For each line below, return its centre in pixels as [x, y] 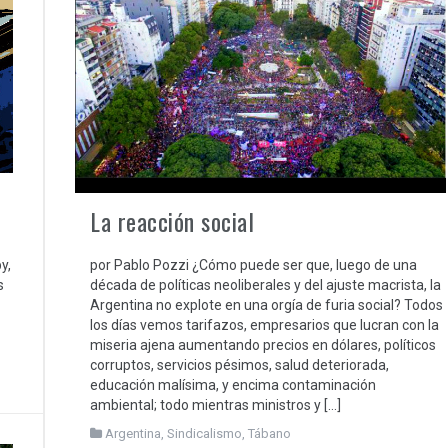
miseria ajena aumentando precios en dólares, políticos [263, 345]
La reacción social [172, 221]
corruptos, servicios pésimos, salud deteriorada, [239, 365]
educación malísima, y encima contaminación [233, 385]
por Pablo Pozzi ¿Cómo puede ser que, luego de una [253, 265]
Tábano [269, 434]
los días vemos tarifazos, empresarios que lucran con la [264, 325]
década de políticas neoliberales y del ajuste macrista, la [265, 285]
